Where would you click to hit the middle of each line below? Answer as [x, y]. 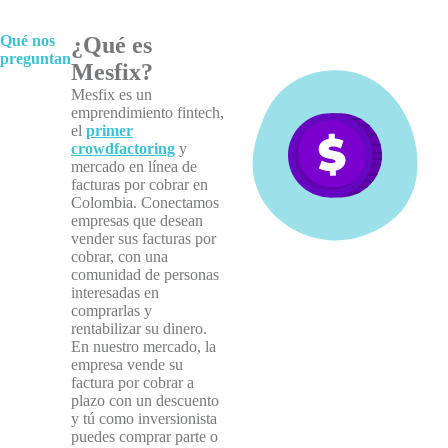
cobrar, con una [119, 256]
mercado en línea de [134, 166]
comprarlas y [111, 310]
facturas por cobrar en [139, 184]
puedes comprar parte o [144, 436]
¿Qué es [111, 45]
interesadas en [115, 292]
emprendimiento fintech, [147, 112]
